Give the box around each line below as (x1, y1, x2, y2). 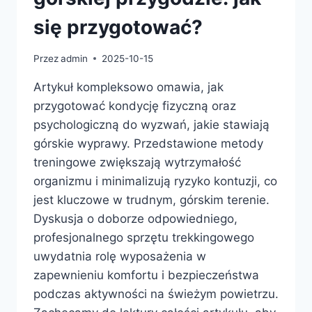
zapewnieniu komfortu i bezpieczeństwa (33, 267, 259, 282)
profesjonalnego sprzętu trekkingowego (33, 230, 254, 244)
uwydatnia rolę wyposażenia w (33, 249, 206, 263)
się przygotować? (33, 15, 203, 40)
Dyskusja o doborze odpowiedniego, (33, 211, 237, 226)
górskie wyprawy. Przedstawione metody (33, 136, 263, 150)
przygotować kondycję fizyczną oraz (33, 98, 236, 113)
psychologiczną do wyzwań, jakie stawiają (33, 117, 270, 132)
